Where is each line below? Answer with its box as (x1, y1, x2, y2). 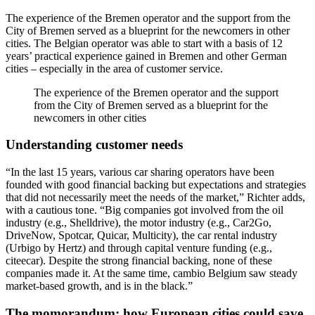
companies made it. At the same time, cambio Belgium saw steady (6, 266, 297, 279)
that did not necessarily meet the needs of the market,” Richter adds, (6, 191, 305, 203)
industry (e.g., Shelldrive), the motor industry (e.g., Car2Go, (6, 216, 271, 229)
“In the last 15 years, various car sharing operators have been (6, 165, 274, 178)
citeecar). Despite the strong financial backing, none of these (6, 254, 272, 266)
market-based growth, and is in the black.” (6, 279, 193, 292)
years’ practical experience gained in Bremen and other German (6, 49, 287, 62)
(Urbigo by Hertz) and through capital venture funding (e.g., (6, 241, 272, 254)
